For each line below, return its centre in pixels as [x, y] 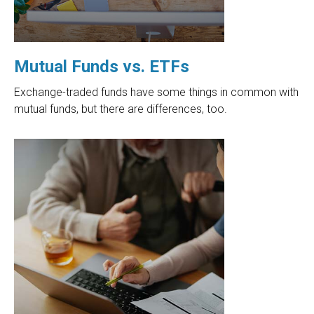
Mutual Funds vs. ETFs [102, 67]
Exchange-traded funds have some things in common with [156, 93]
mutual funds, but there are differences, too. [121, 109]
